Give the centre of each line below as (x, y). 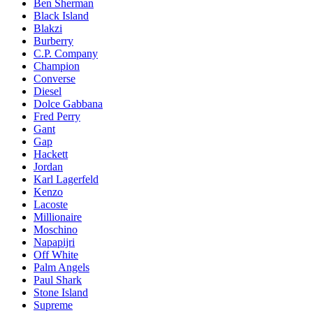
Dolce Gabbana (68, 103)
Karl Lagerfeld (66, 179)
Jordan (48, 166)
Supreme (53, 305)
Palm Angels (61, 267)
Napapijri (54, 242)
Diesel (48, 91)
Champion (57, 66)
